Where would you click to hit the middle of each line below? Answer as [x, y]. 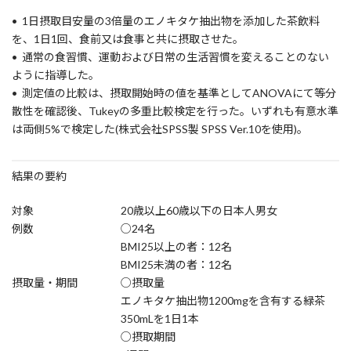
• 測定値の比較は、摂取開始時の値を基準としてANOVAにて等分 [174, 93]
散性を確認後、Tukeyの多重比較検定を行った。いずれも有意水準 [175, 111]
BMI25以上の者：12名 [177, 246]
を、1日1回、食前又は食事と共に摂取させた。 [128, 39]
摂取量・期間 [45, 282]
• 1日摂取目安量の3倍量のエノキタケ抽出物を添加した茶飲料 [166, 21]
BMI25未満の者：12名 [177, 264]
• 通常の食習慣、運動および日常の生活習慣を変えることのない [170, 57]
